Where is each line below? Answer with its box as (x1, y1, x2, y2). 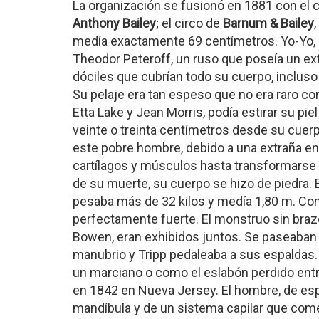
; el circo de (156, 16, 223, 31)
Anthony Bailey (73, 16, 156, 31)
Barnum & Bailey (223, 16, 314, 31)
